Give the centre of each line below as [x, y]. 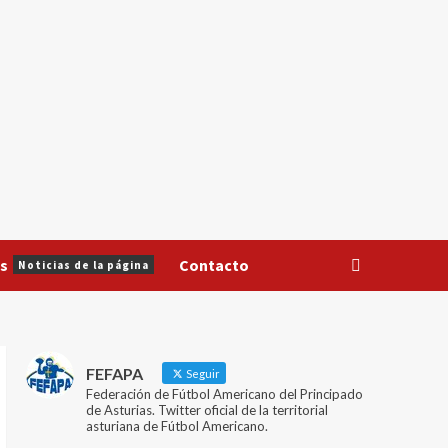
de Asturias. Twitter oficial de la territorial [206, 409]
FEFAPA [114, 373]
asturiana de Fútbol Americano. [176, 425]
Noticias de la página [83, 264]
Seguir [201, 373]
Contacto [213, 265]
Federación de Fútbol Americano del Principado [224, 393]
